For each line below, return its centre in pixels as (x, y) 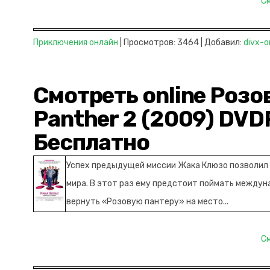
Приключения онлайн (76, 42)
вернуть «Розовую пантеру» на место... (147, 202)
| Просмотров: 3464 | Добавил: (181, 42)
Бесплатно (92, 142)
